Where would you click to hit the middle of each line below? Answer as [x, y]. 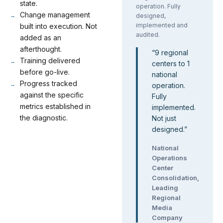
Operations [169, 158]
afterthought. [41, 49]
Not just [164, 118]
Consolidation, [175, 178]
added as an [41, 38]
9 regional [171, 53]
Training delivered [50, 60]
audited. [148, 35]
